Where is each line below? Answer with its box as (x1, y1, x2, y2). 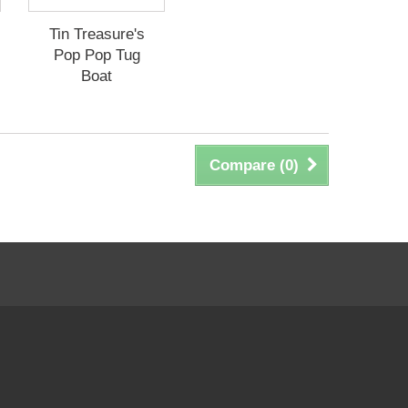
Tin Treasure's (48, 25, 145, 43)
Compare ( (209, 157, 285, 174)
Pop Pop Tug (53, 46, 140, 64)
